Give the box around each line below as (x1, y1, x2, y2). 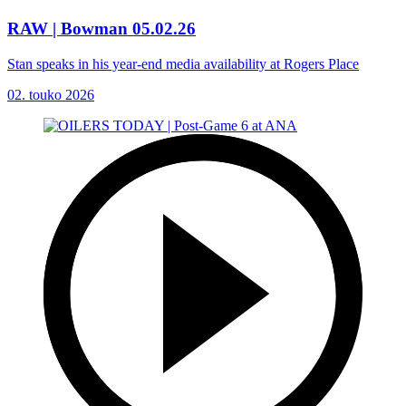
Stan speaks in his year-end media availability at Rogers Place (7, 55, 359, 72)
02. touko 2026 (7, 86, 94, 102)
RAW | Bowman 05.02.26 (7, 19, 196, 39)
